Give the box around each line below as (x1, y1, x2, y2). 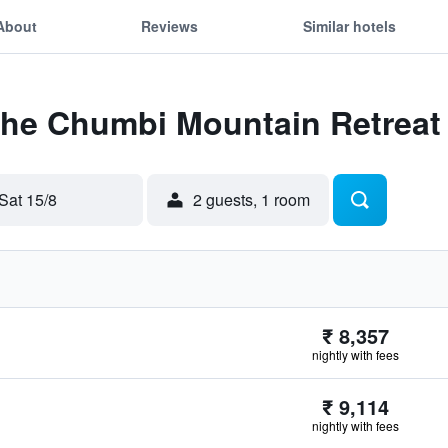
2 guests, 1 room (193, 188, 310, 211)
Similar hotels (302, 15, 396, 36)
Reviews (141, 15, 199, 36)
